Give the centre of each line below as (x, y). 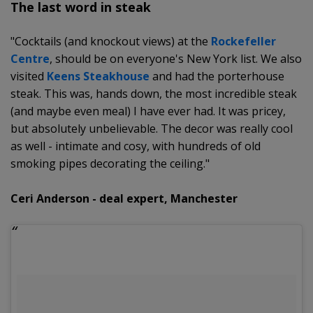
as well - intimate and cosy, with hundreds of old (136, 146)
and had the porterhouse (217, 76)
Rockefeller (243, 41)
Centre (30, 58)
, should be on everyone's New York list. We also (176, 58)
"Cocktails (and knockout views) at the (111, 41)
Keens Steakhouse (98, 76)
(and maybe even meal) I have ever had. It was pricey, (148, 111)
